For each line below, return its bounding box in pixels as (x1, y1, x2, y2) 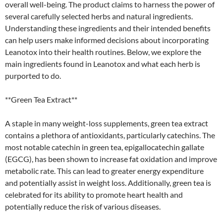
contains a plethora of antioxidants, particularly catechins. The (5, 130, 215, 140)
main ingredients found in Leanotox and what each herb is (5, 58, 200, 68)
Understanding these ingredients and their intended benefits (5, 23, 211, 33)
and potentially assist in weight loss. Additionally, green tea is (5, 177, 211, 187)
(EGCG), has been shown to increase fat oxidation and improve (5, 154, 217, 164)
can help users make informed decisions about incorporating (5, 35, 209, 45)
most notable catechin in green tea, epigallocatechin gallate (5, 142, 204, 152)
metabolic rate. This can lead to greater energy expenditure (5, 166, 204, 175)
